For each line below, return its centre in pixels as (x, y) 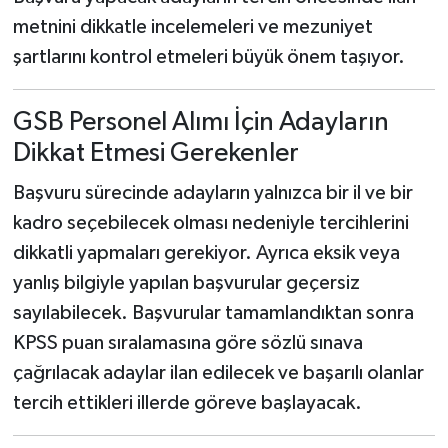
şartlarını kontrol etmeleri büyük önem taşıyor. (208, 57)
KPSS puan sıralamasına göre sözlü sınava (187, 342)
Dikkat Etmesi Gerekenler (155, 153)
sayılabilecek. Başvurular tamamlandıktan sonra (213, 312)
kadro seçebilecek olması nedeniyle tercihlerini (210, 222)
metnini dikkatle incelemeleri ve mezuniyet (192, 27)
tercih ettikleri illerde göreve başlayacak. (187, 402)
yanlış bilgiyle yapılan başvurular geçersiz (186, 282)
